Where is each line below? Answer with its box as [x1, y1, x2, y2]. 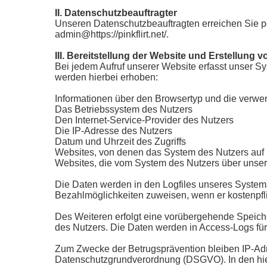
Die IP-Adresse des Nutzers [55, 126, 172, 136]
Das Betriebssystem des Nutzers [55, 104, 193, 114]
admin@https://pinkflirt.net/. [55, 29, 169, 39]
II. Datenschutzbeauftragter [55, 8, 177, 18]
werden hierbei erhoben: [55, 72, 158, 82]
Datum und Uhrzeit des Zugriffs [55, 136, 186, 147]
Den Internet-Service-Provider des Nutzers [55, 115, 234, 125]
